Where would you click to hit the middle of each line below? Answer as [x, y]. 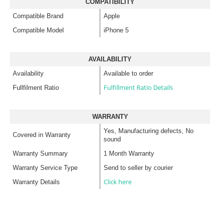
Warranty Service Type [45, 167]
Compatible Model [38, 30]
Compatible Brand [38, 16]
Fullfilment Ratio [36, 87]
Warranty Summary [40, 153]
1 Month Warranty [129, 153]
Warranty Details [36, 182]
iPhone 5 [116, 30]
